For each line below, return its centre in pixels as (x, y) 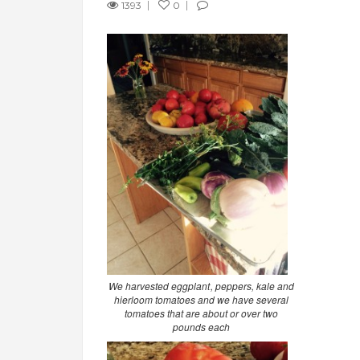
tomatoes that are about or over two (201, 313)
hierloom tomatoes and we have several (201, 299)
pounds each (201, 326)
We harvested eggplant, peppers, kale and (201, 285)
